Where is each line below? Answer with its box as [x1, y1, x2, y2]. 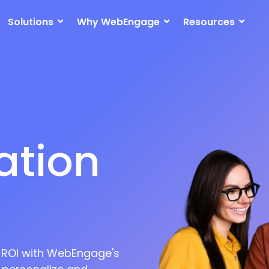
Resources [183, 14, 235, 29]
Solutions [8, 14, 53, 29]
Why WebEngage [77, 14, 160, 29]
